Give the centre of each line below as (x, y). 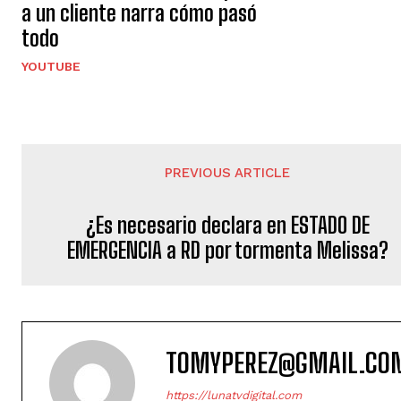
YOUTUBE (51, 67)
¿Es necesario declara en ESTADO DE (227, 226)
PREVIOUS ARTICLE (228, 173)
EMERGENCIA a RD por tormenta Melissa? (227, 251)
